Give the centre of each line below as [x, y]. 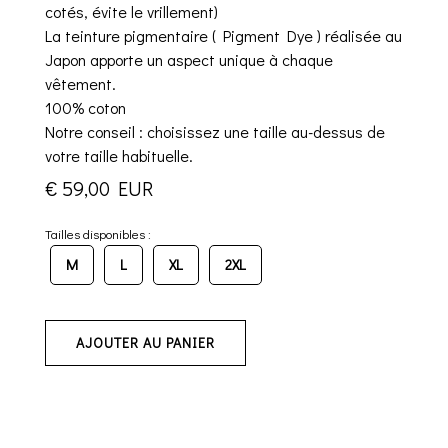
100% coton [85, 108]
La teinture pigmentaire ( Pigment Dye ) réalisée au [223, 36]
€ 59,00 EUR [99, 188]
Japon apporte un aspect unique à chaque [189, 60]
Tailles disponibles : [98, 234]
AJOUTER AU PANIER [145, 343]
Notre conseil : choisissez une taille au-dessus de [215, 132]
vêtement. [80, 84]
